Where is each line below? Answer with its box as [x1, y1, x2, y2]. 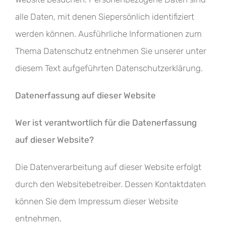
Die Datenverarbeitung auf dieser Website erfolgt [15, 162, 201, 172]
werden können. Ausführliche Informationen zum [15, 29, 202, 39]
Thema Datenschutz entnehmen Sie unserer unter [15, 46, 206, 56]
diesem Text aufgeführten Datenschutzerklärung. [15, 63, 203, 73]
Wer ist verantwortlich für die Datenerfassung [15, 118, 197, 128]
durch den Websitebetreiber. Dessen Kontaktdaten [15, 179, 206, 189]
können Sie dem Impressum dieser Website [15, 196, 178, 206]
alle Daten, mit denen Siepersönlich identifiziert [15, 12, 194, 22]
